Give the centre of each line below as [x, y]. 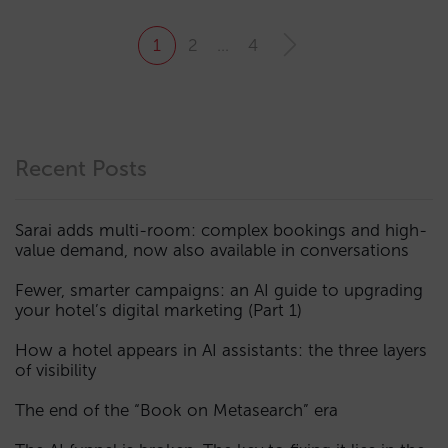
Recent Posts [81, 168]
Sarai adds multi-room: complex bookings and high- [221, 230]
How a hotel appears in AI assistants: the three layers [221, 350]
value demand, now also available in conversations [212, 250]
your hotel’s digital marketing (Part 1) [158, 310]
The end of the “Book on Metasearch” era [176, 410]
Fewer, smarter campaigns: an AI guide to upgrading [219, 290]
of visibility [55, 370]
